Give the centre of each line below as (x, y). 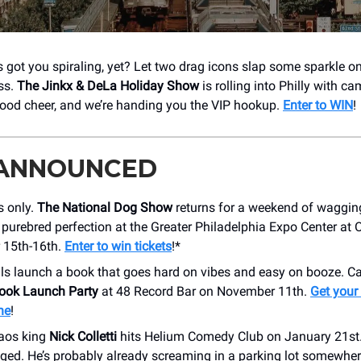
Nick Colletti (83, 336)
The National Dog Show (105, 207)
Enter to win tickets (118, 246)
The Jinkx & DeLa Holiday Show (108, 85)
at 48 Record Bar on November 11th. (204, 291)
